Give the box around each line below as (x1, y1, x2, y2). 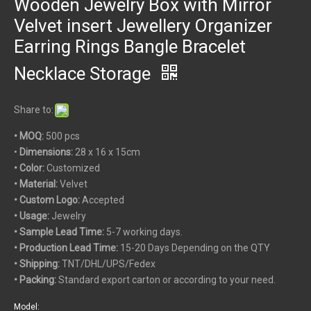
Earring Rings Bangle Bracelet (14, 35, 246, 57)
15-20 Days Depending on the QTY (118, 242, 270, 253)
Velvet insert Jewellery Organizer (14, 15, 272, 36)
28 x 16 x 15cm (75, 146, 140, 158)
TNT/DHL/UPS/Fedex (60, 258, 155, 269)
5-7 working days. (104, 226, 183, 237)
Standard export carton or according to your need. (58, 274, 276, 285)
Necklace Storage (14, 62, 155, 84)
